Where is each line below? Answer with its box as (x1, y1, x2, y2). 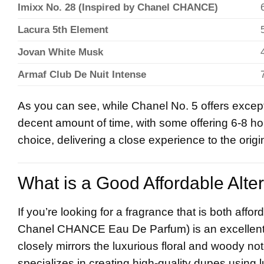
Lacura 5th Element (18, 24, 108, 36)
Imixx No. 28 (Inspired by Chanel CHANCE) (18, 2, 218, 14)
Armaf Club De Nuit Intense (18, 69, 146, 81)
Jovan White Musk (18, 47, 103, 58)
